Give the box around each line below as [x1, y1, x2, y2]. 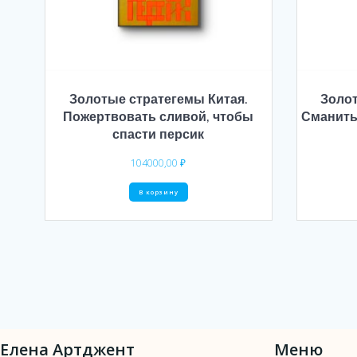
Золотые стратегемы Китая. [69, 90, 248, 107]
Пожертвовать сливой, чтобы [63, 108, 254, 124]
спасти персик [112, 125, 205, 142]
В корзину [138, 187, 178, 196]
